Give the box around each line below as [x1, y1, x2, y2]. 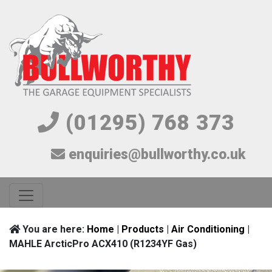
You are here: [20, 223, 87, 235]
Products [121, 223, 164, 235]
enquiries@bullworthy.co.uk [65, 146, 245, 163]
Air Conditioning [171, 223, 245, 235]
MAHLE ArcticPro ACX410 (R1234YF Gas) [9, 238, 197, 250]
